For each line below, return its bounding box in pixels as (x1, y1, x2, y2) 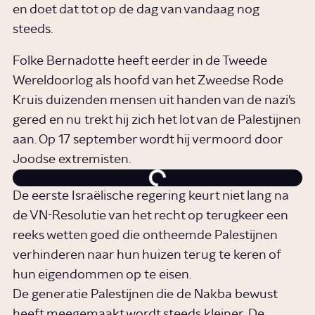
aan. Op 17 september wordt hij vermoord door (13, 133, 283, 146)
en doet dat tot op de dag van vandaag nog (13, 4, 260, 17)
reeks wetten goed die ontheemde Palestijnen (13, 229, 278, 242)
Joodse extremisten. (13, 153, 131, 166)
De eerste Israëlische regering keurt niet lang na (13, 189, 290, 202)
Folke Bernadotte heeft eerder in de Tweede (13, 54, 268, 67)
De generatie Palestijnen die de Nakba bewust (13, 288, 278, 301)
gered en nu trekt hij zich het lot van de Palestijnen (13, 113, 301, 127)
